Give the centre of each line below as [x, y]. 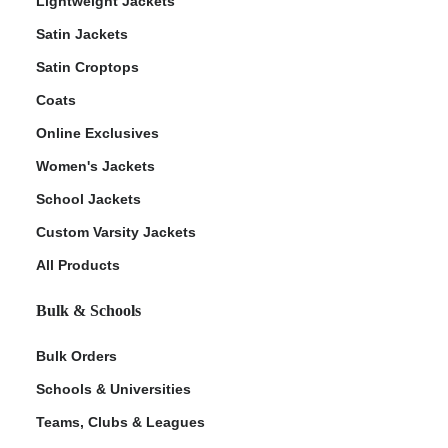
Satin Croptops [87, 66]
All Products [78, 264]
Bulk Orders [76, 355]
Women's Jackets [95, 165]
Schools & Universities [113, 388]
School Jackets [88, 198]
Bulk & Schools [88, 310]
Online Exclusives [97, 132]
